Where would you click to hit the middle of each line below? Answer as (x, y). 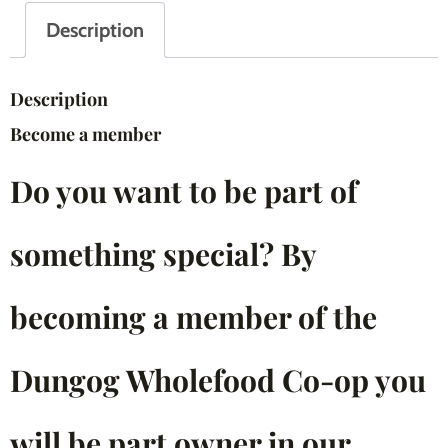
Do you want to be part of (184, 191)
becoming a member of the (193, 317)
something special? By (163, 254)
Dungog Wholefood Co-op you (218, 380)
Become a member (85, 134)
